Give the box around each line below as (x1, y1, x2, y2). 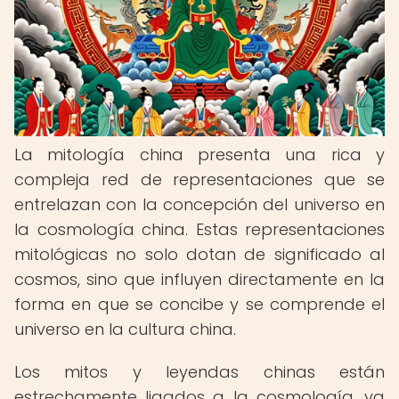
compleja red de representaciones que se (14, 168, 385, 191)
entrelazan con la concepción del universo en (14, 193, 385, 216)
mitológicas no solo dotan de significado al (14, 243, 385, 265)
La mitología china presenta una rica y (14, 143, 385, 166)
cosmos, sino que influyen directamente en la (14, 268, 385, 290)
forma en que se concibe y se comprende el (14, 293, 385, 315)
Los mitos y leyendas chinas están (14, 361, 385, 383)
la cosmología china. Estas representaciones (14, 218, 385, 240)
